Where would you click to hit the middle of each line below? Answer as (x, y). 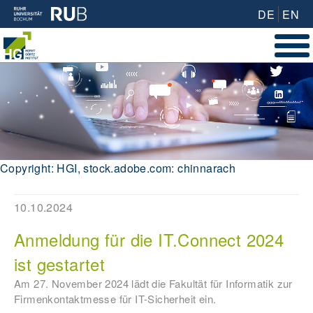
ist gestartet (60, 264)
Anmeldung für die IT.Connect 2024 (149, 240)
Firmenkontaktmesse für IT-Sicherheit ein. (115, 299)
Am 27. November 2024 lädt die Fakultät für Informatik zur (153, 284)
